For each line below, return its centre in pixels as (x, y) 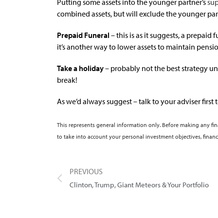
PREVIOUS (86, 171)
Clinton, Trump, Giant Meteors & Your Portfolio (139, 184)
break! (67, 80)
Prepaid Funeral (83, 35)
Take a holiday (80, 68)
